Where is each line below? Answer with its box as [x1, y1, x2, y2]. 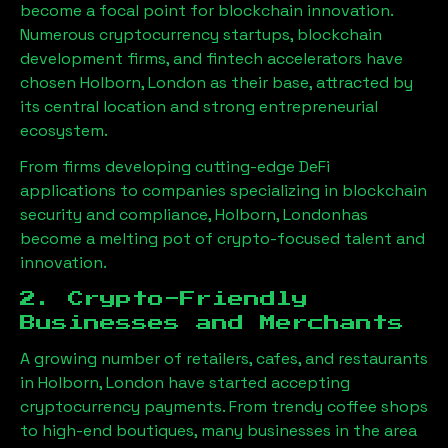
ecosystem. [20, 119, 108, 141]
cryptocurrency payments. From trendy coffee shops [20, 395, 428, 417]
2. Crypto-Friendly [20, 290, 308, 307]
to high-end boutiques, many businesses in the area [20, 419, 417, 441]
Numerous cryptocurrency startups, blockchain [20, 23, 382, 45]
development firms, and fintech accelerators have [20, 47, 403, 69]
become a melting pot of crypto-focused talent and [20, 227, 425, 249]
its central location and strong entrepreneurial [20, 95, 378, 117]
